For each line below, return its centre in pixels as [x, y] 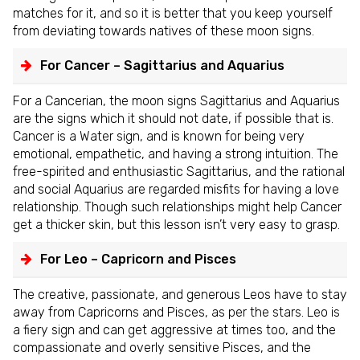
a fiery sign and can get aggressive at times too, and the [174, 329]
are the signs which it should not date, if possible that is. [173, 119]
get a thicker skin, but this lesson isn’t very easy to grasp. [176, 225]
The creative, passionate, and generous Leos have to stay [180, 294]
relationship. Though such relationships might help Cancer [177, 207]
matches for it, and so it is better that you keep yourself [173, 14]
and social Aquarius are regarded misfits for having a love [176, 190]
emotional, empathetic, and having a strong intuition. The [176, 154]
